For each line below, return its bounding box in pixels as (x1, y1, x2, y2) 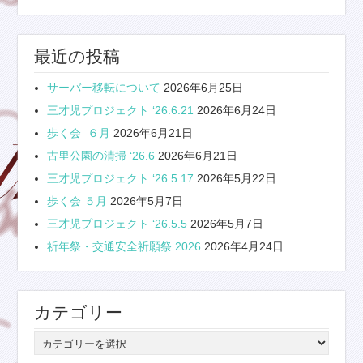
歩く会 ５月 (47, 194, 108, 208)
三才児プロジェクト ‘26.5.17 (47, 172, 194, 186)
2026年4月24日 (204, 240, 284, 254)
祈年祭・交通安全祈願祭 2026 (47, 240, 202, 254)
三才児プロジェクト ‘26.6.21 (47, 104, 194, 117)
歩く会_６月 (47, 126, 111, 140)
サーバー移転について (47, 81, 161, 95)
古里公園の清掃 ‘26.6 (47, 149, 156, 163)
